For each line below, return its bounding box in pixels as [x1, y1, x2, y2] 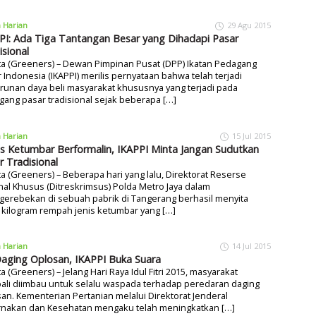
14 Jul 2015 [232, 241, 271, 252]
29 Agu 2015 [227, 20, 271, 31]
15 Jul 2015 [232, 130, 271, 141]
